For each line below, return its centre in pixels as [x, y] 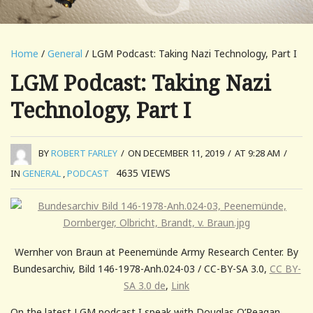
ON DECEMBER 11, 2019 [176, 153]
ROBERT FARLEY [84, 153]
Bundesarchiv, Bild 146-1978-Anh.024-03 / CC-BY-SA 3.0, [141, 268]
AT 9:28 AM [257, 153]
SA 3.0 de [145, 285]
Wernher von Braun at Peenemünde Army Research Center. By [156, 252]
